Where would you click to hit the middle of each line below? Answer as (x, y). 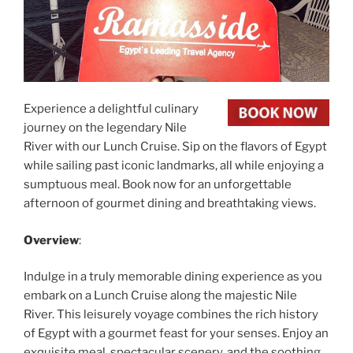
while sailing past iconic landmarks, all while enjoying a (174, 166)
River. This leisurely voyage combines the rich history (171, 315)
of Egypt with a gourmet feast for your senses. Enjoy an (176, 334)
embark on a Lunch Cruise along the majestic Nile (160, 296)
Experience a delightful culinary (111, 109)
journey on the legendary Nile (105, 128)
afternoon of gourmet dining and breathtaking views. (170, 204)
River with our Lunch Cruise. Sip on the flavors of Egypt (175, 147)
